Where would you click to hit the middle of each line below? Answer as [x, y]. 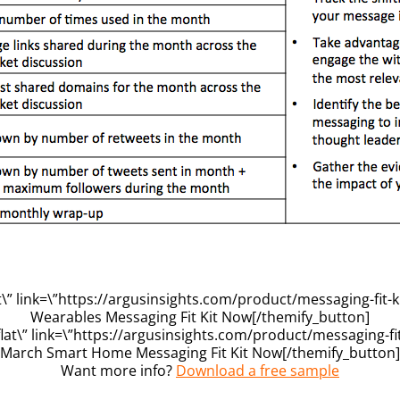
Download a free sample [258, 370]
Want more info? [118, 370]
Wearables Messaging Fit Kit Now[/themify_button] [200, 317]
